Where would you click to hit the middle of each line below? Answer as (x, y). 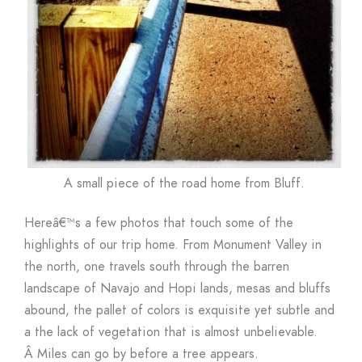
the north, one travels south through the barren (157, 267)
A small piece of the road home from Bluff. (184, 184)
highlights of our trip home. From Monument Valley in (173, 245)
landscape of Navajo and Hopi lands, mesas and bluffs (177, 289)
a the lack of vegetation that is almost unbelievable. (171, 333)
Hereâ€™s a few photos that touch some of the (159, 223)
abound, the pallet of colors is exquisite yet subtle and (179, 311)
